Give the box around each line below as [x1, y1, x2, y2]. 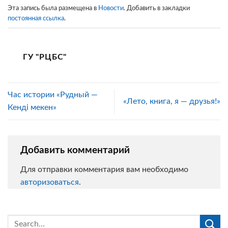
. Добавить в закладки [124, 5, 190, 12]
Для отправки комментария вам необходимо [20, 165, 188, 174]
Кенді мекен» [8, 103, 56, 112]
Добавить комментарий [20, 146, 132, 156]
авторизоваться [20, 178, 79, 186]
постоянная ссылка [8, 15, 64, 22]
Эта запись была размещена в [8, 5, 98, 12]
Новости [98, 5, 124, 12]
